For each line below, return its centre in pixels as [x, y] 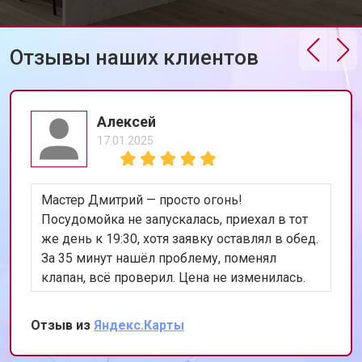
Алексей [126, 122]
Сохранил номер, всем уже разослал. [154, 316]
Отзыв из [62, 325]
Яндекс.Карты [139, 325]
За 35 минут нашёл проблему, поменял [159, 258]
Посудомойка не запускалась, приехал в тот [175, 219]
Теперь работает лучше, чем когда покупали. [177, 297]
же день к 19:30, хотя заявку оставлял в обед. [180, 239]
